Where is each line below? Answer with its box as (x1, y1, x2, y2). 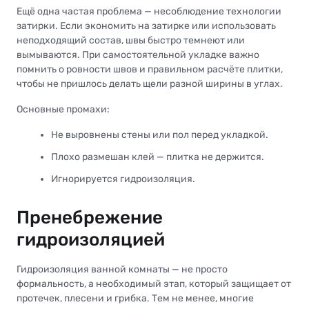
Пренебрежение (17, 207, 163, 229)
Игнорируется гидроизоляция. (51, 173, 195, 186)
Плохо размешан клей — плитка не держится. (51, 151, 264, 163)
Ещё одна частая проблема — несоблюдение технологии (17, 5, 281, 17)
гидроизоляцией (17, 229, 165, 251)
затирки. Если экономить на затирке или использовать (17, 19, 276, 32)
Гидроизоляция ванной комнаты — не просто (17, 263, 228, 276)
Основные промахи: (17, 103, 110, 115)
